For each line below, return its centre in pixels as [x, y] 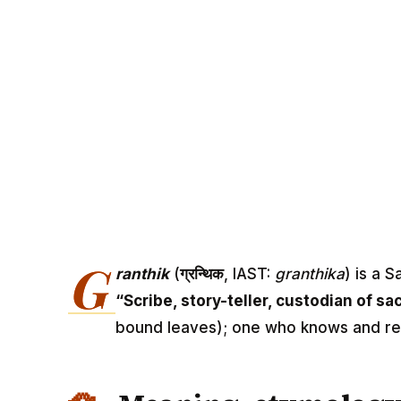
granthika [310, 273]
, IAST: [250, 273]
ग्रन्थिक [202, 273]
